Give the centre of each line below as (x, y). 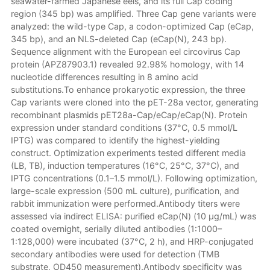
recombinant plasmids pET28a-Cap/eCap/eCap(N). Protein (129, 115)
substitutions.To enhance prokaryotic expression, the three (128, 90)
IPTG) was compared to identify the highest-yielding (115, 140)
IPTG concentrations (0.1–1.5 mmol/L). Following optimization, (134, 178)
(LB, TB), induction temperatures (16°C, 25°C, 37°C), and (125, 166)
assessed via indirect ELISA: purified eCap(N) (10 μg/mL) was (133, 216)
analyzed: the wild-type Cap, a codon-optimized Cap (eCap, (132, 27)
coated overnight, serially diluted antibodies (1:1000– (116, 229)
